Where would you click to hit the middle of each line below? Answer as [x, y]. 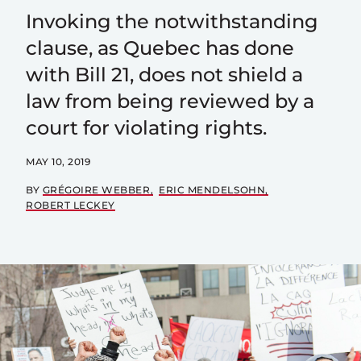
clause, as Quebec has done [160, 48]
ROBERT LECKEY [71, 205]
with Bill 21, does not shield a [164, 75]
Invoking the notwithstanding [172, 21]
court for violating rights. [146, 128]
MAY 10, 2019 [58, 162]
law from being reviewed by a [170, 101]
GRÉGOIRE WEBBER [96, 190]
